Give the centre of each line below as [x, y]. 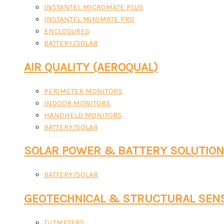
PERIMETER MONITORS [83, 91]
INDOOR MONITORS [77, 103]
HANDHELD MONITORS [83, 115]
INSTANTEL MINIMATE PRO [89, 19]
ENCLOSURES [67, 31]
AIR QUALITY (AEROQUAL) [91, 67]
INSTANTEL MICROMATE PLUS [94, 7]
